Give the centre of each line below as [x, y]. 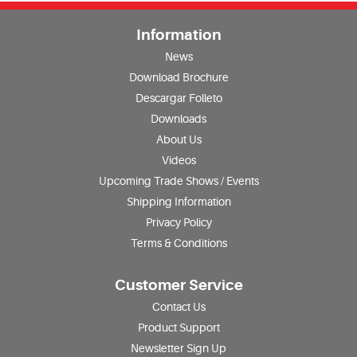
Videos [178, 161]
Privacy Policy [178, 223]
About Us [178, 140]
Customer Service [178, 286]
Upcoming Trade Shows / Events [178, 181]
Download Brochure [178, 78]
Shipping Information [178, 202]
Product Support [178, 328]
